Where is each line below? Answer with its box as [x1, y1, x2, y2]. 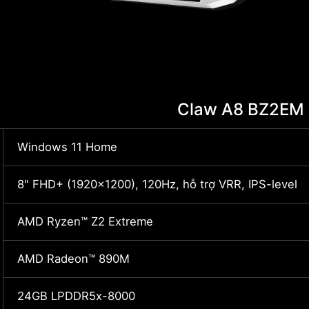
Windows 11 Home [17, 140, 117, 154]
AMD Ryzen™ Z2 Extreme [17, 215, 153, 229]
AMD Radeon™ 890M [17, 252, 130, 266]
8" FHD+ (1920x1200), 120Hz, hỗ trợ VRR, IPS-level [17, 177, 297, 192]
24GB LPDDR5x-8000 [17, 289, 135, 303]
